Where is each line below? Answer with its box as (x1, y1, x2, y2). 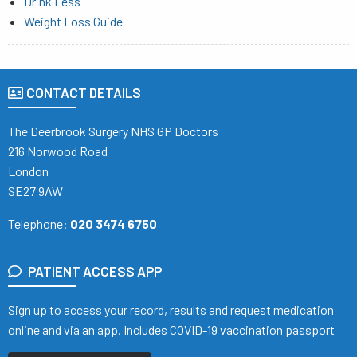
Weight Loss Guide (24, 13, 123, 29)
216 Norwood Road (8, 143, 108, 159)
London (8, 163, 49, 178)
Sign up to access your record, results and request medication (8, 301, 334, 317)
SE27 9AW (8, 182, 63, 198)
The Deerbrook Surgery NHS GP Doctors (8, 123, 218, 139)
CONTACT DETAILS (26, 84, 141, 100)
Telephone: (8, 215, 70, 231)
